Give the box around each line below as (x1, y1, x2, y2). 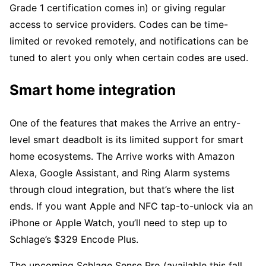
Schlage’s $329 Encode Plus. (9, 233, 138, 246)
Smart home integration (9, 81, 176, 99)
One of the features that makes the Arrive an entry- (9, 117, 240, 129)
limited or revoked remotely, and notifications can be (9, 35, 248, 47)
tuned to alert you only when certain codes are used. (9, 52, 248, 64)
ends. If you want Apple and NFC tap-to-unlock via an (9, 200, 253, 213)
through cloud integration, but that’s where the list (9, 183, 235, 196)
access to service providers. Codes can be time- (9, 18, 228, 31)
